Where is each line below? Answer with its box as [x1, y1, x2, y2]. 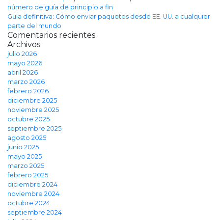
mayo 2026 [7, 59, 42, 67]
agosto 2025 [7, 134, 46, 142]
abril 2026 [7, 69, 38, 77]
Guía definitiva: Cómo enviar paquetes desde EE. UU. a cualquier [7, 13, 210, 21]
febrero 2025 [7, 171, 48, 179]
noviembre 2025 [7, 106, 59, 114]
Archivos [7, 40, 40, 50]
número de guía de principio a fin [7, 3, 113, 11]
